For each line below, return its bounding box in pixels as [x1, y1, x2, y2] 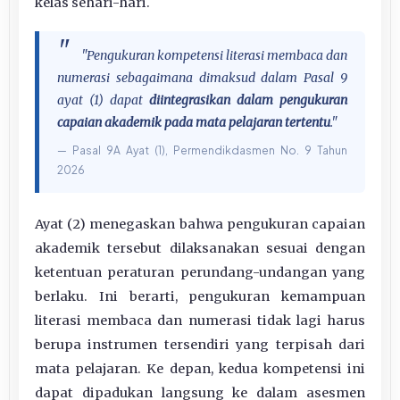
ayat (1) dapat [57, 91, 149, 108]
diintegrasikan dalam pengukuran [149, 91, 347, 108]
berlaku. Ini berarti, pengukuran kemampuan [35, 287, 365, 304]
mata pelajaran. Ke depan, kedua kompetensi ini [35, 360, 365, 377]
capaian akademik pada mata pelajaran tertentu [57, 113, 330, 130]
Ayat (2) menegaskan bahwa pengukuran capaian [35, 215, 365, 232]
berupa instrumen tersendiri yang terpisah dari [35, 336, 365, 353]
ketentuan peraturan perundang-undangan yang [35, 263, 365, 280]
